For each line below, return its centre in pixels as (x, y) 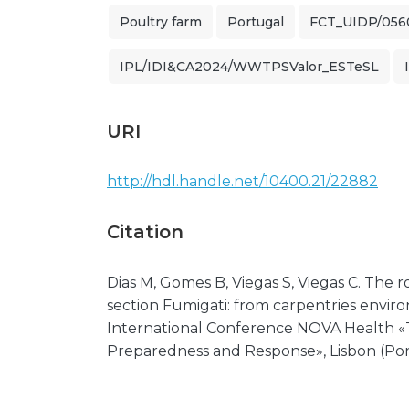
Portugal (256, 22)
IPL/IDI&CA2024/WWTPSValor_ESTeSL (249, 67)
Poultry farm (161, 22)
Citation (145, 232)
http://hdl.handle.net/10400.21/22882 (242, 181)
